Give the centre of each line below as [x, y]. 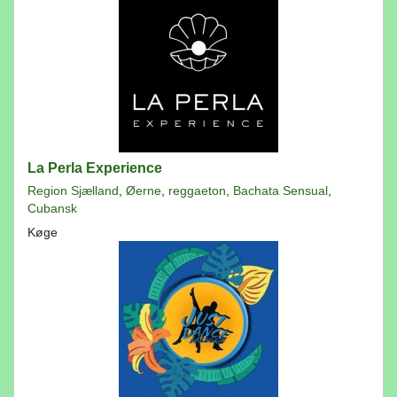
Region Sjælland [73, 191]
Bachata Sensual [280, 191]
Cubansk [52, 208]
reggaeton [197, 191]
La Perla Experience [95, 168]
